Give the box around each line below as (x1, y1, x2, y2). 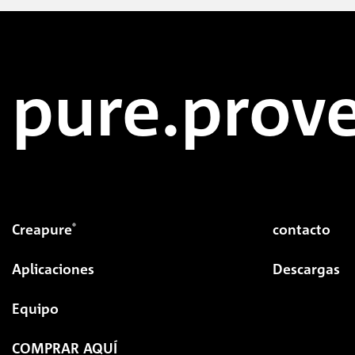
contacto (272, 220, 330, 238)
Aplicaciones (12, 260, 94, 277)
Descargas (272, 260, 340, 277)
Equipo (12, 300, 59, 317)
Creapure (12, 220, 72, 238)
